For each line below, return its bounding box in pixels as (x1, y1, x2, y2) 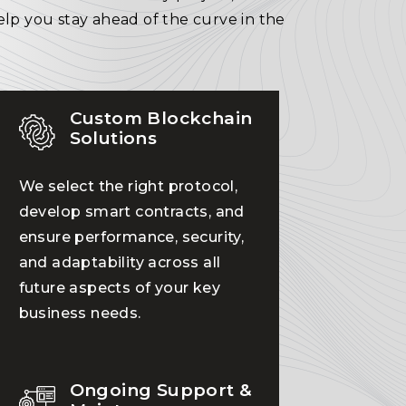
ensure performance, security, (18, 228, 245, 246)
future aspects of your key (18, 279, 221, 296)
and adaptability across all (18, 254, 221, 271)
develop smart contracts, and (18, 203, 245, 220)
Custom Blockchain (69, 108, 253, 129)
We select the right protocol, (18, 178, 238, 195)
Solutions (69, 128, 158, 149)
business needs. (18, 304, 141, 322)
